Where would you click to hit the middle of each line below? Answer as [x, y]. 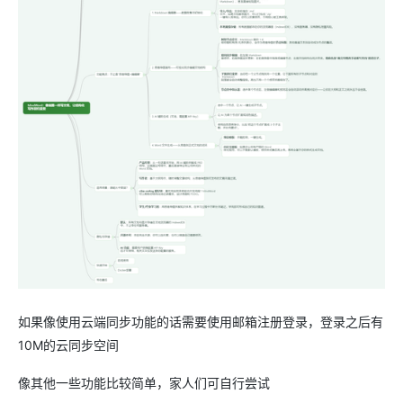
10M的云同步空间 [68, 345]
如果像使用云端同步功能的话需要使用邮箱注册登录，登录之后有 [201, 322]
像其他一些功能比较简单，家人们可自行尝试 [144, 383]
